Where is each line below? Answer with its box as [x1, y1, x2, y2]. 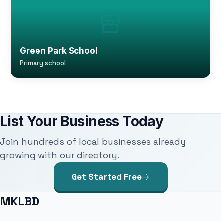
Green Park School [20, 46, 98, 56]
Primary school [20, 59, 66, 67]
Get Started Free [71, 171, 142, 182]
